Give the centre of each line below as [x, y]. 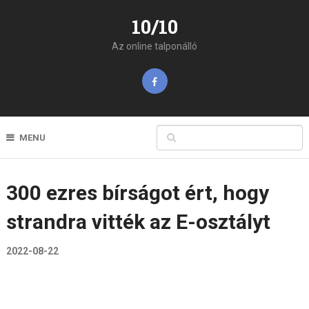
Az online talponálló [154, 46]
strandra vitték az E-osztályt [138, 222]
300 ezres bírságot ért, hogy [137, 193]
